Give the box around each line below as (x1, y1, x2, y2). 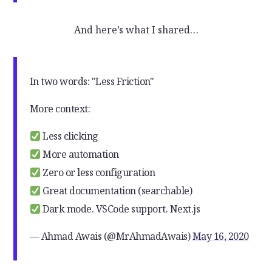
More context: (29, 102, 90, 116)
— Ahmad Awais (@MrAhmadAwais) (29, 229, 192, 243)
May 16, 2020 (192, 229, 249, 243)
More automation (40, 148, 119, 161)
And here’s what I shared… (73, 23, 199, 37)
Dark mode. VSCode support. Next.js (40, 202, 200, 216)
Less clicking (40, 129, 98, 143)
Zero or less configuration (40, 166, 155, 180)
